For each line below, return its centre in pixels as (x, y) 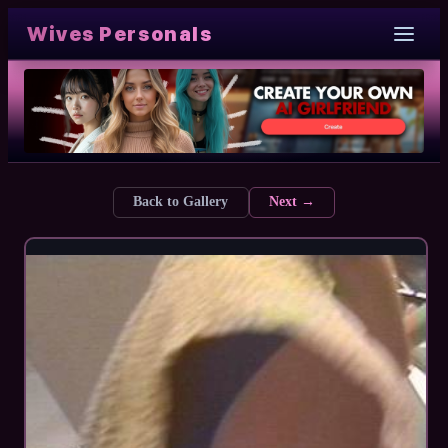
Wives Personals (120, 34)
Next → (291, 202)
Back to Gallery (181, 202)
